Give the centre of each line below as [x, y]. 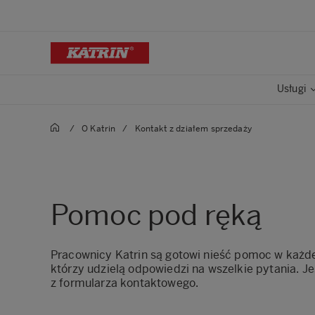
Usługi [291, 89]
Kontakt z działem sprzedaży [193, 129]
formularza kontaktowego [128, 283]
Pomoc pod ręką [156, 216]
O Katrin [99, 129]
